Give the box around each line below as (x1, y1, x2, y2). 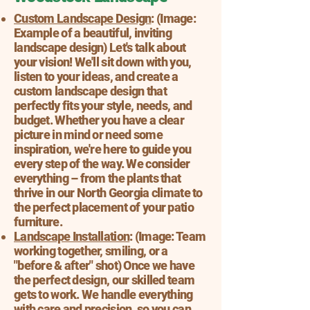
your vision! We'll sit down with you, (14, 55, 192, 69)
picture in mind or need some (14, 127, 163, 142)
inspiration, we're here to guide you (14, 142, 192, 156)
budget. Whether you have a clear (14, 113, 184, 127)
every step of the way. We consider (14, 156, 190, 171)
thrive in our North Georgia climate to (14, 185, 203, 200)
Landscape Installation (14, 229, 130, 244)
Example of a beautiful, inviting (14, 26, 172, 40)
